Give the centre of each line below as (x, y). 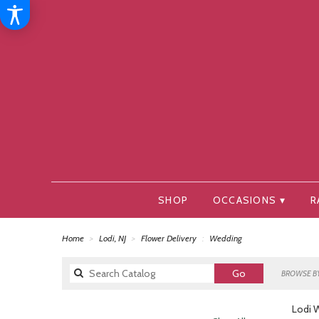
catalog (261, 287)
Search (260, 273)
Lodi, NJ (114, 239)
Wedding (226, 239)
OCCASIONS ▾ (249, 200)
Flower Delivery (169, 239)
